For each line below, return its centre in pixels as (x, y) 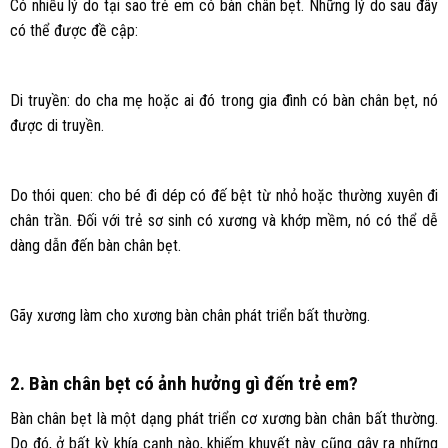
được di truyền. (56, 125)
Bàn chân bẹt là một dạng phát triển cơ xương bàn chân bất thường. (224, 418)
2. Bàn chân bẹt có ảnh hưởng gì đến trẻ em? (183, 384)
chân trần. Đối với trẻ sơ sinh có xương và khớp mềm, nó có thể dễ (224, 220)
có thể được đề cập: (73, 31)
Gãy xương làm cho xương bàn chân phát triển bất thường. (189, 315)
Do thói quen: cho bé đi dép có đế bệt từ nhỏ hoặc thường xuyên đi (224, 195)
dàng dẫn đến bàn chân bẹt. (95, 245)
